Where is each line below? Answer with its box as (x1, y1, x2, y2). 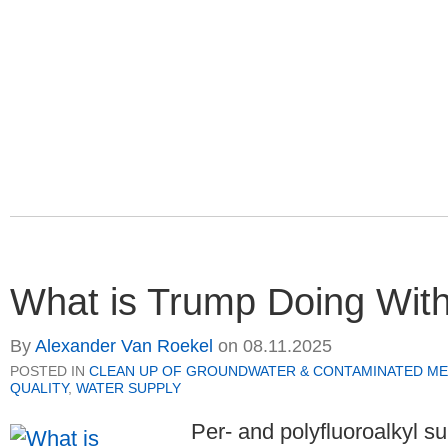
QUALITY (10, 380, 68, 397)
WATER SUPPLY (76, 380, 181, 397)
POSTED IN (10, 363, 89, 380)
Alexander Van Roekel (35, 336, 213, 357)
